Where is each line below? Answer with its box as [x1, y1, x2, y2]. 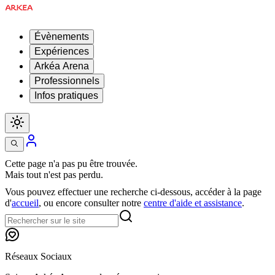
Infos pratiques [34, 90, 98, 101]
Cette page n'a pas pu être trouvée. [5, 158, 137, 169]
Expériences [34, 46, 89, 56]
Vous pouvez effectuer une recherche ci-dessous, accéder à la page [5, 187, 261, 198]
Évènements [34, 31, 89, 42]
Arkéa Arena [34, 61, 89, 71]
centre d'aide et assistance [144, 198, 242, 209]
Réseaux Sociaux [5, 251, 72, 262]
